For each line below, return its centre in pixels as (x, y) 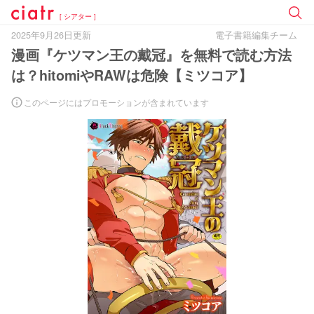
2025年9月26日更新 (51, 35)
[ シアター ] (78, 16)
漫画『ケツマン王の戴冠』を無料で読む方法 (151, 55)
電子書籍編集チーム (256, 35)
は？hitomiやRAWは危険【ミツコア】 (132, 75)
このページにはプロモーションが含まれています (116, 102)
